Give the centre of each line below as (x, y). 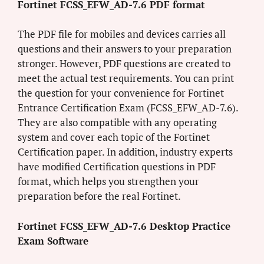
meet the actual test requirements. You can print (126, 78)
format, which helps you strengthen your (108, 181)
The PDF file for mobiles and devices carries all (122, 34)
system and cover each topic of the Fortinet (114, 137)
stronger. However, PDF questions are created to (124, 64)
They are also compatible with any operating (117, 123)
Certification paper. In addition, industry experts (125, 152)
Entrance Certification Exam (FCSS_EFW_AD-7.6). (128, 108)
